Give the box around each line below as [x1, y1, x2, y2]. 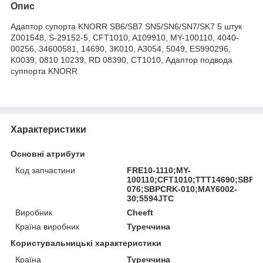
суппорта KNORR [11, 66, 77, 76]
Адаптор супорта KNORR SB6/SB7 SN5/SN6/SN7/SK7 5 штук [11, 21, 242, 31]
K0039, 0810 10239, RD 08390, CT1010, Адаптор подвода [11, 55, 232, 65]
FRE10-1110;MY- [127, 165, 191, 175]
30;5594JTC [127, 193, 174, 203]
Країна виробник [15, 221, 79, 231]
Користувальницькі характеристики [11, 238, 161, 248]
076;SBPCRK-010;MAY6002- [127, 184, 238, 194]
